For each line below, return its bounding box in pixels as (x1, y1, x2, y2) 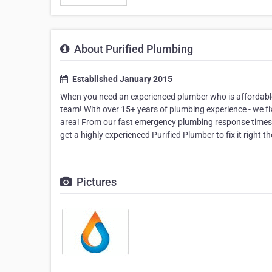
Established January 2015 (70, 74, 172, 84)
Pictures (74, 175, 117, 188)
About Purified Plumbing (72, 42, 193, 55)
